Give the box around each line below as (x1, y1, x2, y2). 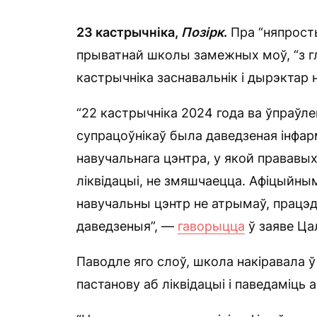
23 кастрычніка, (76, 25, 181, 40)
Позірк (181, 25, 224, 40)
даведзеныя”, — (76, 219, 178, 234)
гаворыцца (178, 219, 245, 234)
